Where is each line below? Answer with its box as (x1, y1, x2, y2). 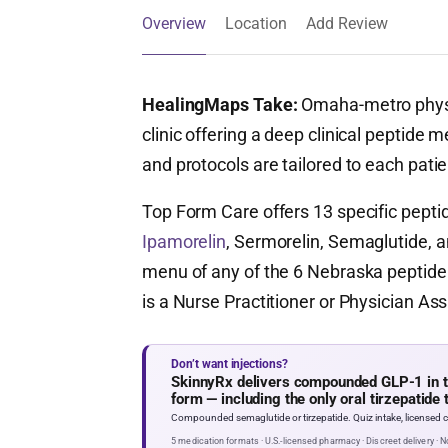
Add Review (306, 14, 388, 33)
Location (225, 14, 287, 33)
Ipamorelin (142, 231, 227, 252)
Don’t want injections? (171, 356, 288, 371)
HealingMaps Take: (142, 94, 298, 115)
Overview (142, 14, 206, 33)
